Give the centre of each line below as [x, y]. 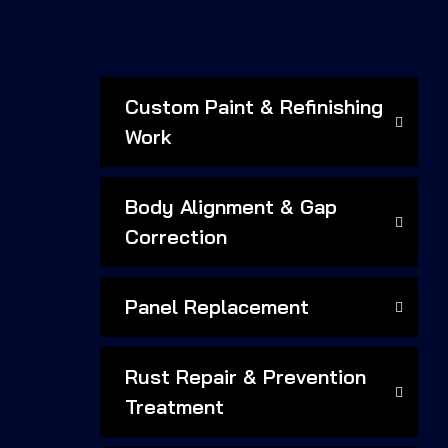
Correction [176, 236]
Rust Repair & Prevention [246, 376]
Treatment [175, 406]
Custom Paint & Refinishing [254, 106]
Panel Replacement [217, 306]
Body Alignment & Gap [231, 206]
